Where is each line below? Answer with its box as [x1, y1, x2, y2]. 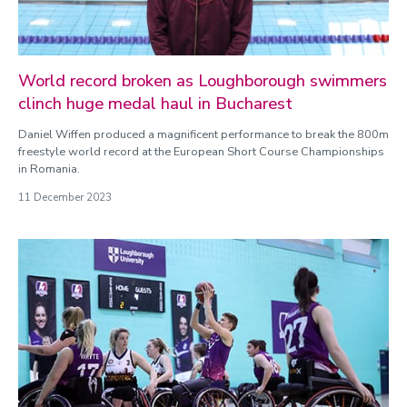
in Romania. [18, 161, 80, 177]
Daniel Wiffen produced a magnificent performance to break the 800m [18, 126, 389, 143]
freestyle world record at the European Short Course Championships [18, 144, 384, 160]
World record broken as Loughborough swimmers [18, 70, 387, 92]
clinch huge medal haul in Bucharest [18, 93, 293, 114]
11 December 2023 [18, 191, 112, 204]
